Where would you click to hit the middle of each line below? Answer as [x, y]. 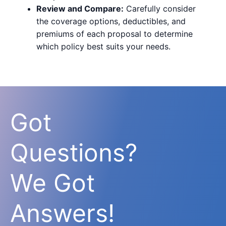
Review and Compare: [80, 8]
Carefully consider [160, 8]
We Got [52, 183]
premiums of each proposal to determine [115, 34]
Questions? [74, 152]
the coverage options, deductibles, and [111, 21]
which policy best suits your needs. [103, 46]
